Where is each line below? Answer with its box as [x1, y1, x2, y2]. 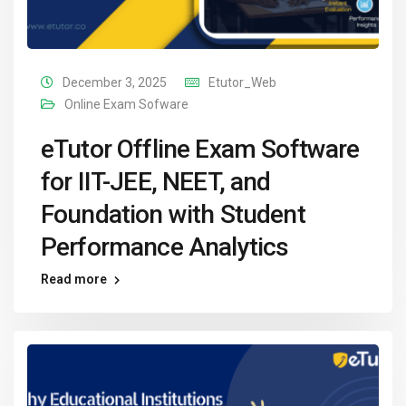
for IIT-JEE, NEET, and [41, 167, 271, 198]
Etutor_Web [208, 75, 276, 91]
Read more [41, 272, 107, 287]
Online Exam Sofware [64, 97, 188, 112]
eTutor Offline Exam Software [41, 134, 360, 165]
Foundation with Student [41, 199, 305, 230]
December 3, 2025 [63, 75, 167, 91]
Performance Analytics [41, 232, 289, 263]
